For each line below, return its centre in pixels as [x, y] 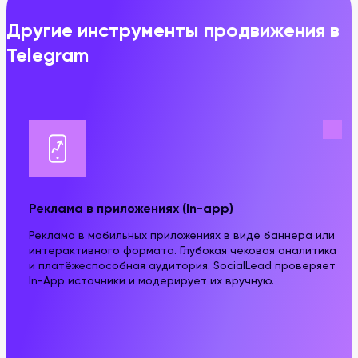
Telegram [48, 56]
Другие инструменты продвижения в [173, 32]
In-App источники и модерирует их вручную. [151, 282]
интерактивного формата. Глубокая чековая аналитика [183, 251]
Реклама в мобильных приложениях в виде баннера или [182, 236]
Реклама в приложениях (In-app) [131, 210]
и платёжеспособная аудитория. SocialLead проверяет [182, 267]
